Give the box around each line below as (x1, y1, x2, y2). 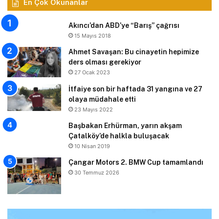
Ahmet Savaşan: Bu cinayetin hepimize (68, 48, 199, 56)
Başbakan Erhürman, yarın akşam (68, 122, 182, 130)
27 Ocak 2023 (74, 69, 110, 76)
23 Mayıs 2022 (74, 106, 113, 113)
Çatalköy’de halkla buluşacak (68, 132, 169, 140)
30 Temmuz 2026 (74, 169, 119, 176)
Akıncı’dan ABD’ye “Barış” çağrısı (68, 22, 179, 30)
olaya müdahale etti (68, 95, 136, 104)
